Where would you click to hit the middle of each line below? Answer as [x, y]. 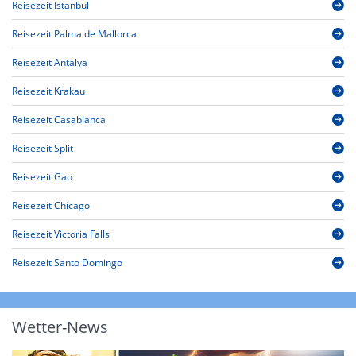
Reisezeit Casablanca [59, 120]
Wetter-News [60, 327]
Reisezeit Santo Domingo [67, 263]
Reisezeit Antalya [50, 63]
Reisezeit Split [43, 149]
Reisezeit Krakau [48, 91]
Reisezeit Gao [42, 177]
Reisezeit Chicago [51, 206]
